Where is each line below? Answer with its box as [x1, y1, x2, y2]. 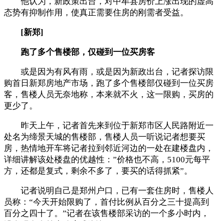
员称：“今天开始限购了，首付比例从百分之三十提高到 [4, 197, 209, 207]
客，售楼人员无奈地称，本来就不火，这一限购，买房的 [4, 89, 214, 99]
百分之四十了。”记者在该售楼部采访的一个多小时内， [4, 208, 209, 218]
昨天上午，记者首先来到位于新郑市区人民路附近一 [4, 120, 214, 130]
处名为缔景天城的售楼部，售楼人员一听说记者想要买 [4, 132, 205, 142]
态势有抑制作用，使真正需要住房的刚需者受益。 [4, 7, 188, 17]
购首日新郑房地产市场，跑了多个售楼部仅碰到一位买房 [4, 78, 214, 88]
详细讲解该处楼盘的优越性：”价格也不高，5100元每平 [4, 154, 210, 164]
